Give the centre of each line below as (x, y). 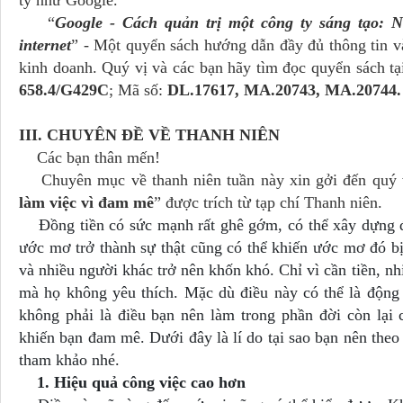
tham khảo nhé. (69, 360)
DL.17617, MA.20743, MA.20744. (284, 90)
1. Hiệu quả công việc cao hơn (132, 382)
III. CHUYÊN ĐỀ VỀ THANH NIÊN (149, 135)
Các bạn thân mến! (90, 157)
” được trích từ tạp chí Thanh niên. (268, 202)
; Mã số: (138, 90)
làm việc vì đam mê (86, 202)
